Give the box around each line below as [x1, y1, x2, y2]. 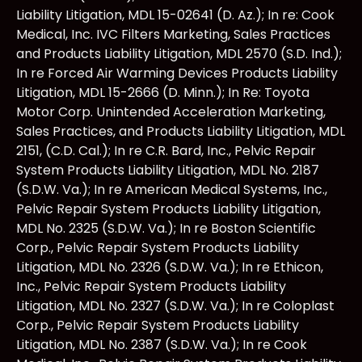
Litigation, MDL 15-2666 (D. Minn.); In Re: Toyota [16, 82, 309, 102]
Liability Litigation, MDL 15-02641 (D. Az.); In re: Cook [16, 5, 335, 24]
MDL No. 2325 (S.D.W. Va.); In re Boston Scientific [16, 218, 316, 238]
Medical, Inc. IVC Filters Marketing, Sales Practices [16, 24, 330, 44]
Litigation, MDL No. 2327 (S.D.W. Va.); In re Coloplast [16, 296, 335, 315]
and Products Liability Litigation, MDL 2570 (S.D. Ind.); [16, 44, 342, 63]
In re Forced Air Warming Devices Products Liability [16, 63, 338, 82]
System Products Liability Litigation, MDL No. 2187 [16, 160, 319, 179]
